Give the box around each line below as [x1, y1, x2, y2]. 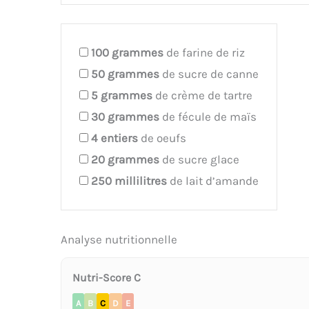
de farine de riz [163, 45, 245, 59]
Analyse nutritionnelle [61, 232, 177, 246]
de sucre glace [159, 152, 239, 166]
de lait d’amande [167, 173, 259, 188]
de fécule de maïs [159, 109, 257, 123]
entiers [101, 130, 138, 145]
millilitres [114, 173, 167, 188]
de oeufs [138, 130, 186, 145]
